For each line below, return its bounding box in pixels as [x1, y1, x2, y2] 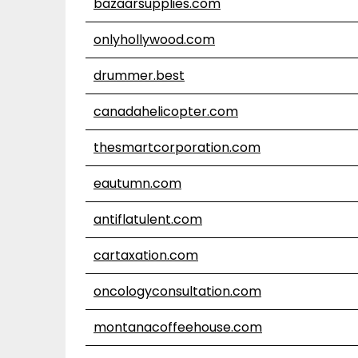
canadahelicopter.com [93, 102, 238, 121]
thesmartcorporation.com [93, 138, 261, 157]
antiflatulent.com [93, 210, 202, 229]
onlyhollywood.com [93, 30, 215, 49]
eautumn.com [93, 174, 181, 193]
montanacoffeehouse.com [93, 318, 262, 336]
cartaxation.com [93, 246, 198, 265]
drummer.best [93, 66, 185, 85]
